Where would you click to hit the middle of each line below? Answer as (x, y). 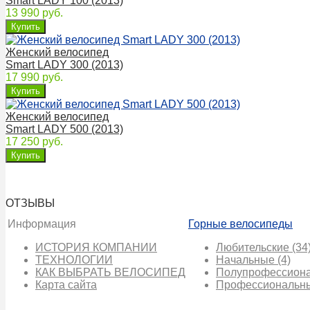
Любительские (254, 247)
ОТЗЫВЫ (30, 203)
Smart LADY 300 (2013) (64, 64)
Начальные (247, 259)
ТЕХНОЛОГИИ (74, 259)
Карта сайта (66, 284)
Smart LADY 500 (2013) (64, 129)
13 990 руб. (34, 12)
